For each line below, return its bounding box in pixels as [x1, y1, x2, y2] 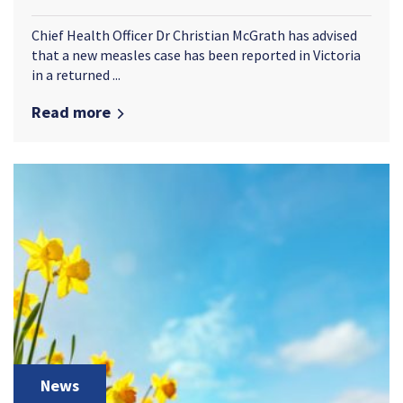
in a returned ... [31, 66, 121, 85]
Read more [31, 102, 111, 123]
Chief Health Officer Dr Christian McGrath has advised [31, 26, 357, 45]
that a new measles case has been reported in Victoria [31, 46, 361, 65]
